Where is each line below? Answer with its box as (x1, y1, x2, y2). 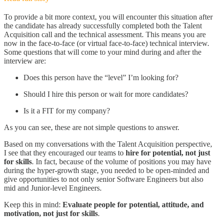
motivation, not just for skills (4, 209, 98, 218)
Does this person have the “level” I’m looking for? (23, 73, 178, 82)
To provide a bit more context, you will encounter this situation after (4, 13, 213, 22)
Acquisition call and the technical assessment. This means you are (4, 30, 206, 39)
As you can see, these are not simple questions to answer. (4, 123, 179, 132)
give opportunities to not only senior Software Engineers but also (4, 175, 203, 184)
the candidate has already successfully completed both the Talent (4, 22, 202, 30)
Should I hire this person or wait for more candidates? (23, 90, 188, 99)
